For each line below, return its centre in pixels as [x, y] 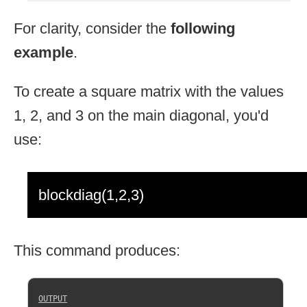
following [203, 28]
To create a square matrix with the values [149, 91]
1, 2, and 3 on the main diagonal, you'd [141, 115]
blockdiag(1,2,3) [91, 195]
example [44, 52]
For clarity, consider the [92, 28]
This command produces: [97, 250]
